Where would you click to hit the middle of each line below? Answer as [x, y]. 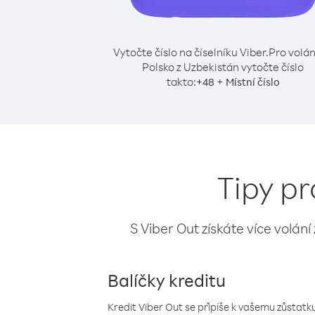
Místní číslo [252, 82]
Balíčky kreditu [167, 280]
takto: [181, 82]
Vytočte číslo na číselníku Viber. [191, 52]
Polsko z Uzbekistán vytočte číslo [223, 67]
